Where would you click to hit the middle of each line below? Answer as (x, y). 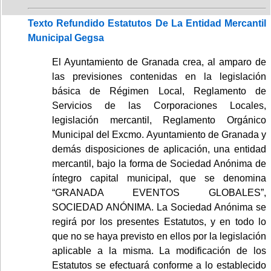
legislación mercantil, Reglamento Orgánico (159, 120)
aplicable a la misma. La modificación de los (159, 250)
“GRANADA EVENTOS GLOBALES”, (159, 192)
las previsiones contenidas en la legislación (159, 76)
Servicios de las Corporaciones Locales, (159, 105)
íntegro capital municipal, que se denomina (159, 178)
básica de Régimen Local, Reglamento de (159, 91)
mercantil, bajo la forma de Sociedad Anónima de (159, 163)
